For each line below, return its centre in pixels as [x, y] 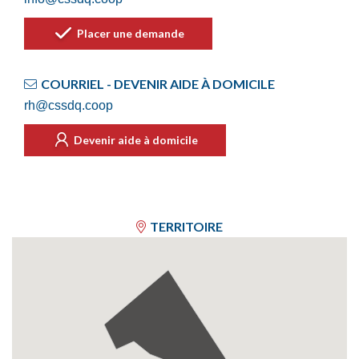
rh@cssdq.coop [69, 105]
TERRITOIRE [186, 226]
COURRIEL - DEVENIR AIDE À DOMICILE [158, 84]
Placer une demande [129, 33]
